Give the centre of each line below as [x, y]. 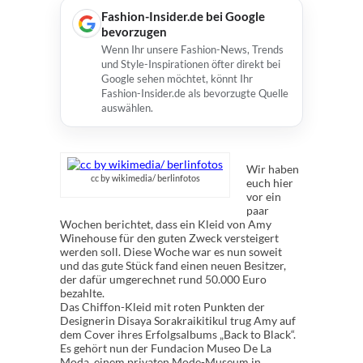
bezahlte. [82, 293]
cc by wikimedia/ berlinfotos [145, 178]
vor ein [264, 196]
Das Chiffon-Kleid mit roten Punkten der [162, 307]
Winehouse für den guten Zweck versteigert [169, 238]
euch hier [270, 183]
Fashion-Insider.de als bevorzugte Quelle [195, 93]
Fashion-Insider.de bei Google [183, 16]
